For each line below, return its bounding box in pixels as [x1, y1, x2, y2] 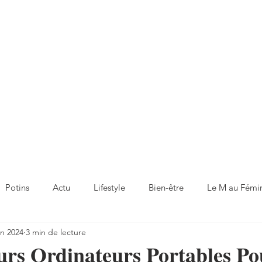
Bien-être [149, 181, 184, 193]
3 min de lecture [26, 226, 86, 237]
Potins [5, 181, 29, 193]
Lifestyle [94, 181, 125, 193]
